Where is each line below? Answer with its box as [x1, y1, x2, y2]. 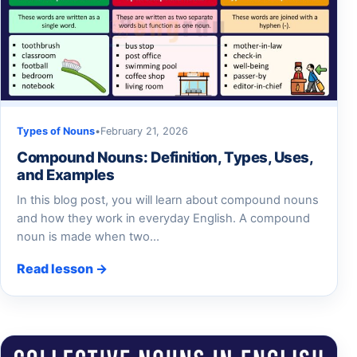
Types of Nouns [17, 125, 95, 138]
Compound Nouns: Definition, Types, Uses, [17, 148, 313, 167]
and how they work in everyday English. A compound [17, 211, 310, 226]
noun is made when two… [17, 229, 159, 245]
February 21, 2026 [100, 125, 188, 138]
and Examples [17, 166, 115, 184]
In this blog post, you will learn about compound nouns [17, 193, 319, 208]
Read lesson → [17, 261, 108, 277]
